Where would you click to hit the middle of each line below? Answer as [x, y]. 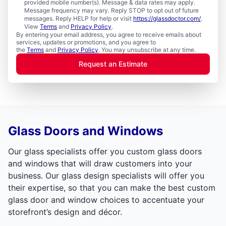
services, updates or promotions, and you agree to [86, 42]
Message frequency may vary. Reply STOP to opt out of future [111, 10]
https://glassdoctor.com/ [167, 18]
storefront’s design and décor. [65, 212]
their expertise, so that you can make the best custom [112, 187]
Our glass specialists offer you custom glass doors [105, 151]
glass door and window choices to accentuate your [106, 200]
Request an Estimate [113, 64]
